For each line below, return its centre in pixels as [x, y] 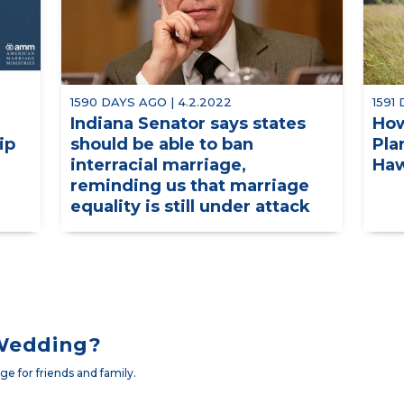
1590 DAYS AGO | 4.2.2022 [151, 102]
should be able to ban [161, 145]
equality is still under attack [190, 207]
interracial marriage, [158, 165]
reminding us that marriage [189, 186]
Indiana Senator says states [188, 124]
